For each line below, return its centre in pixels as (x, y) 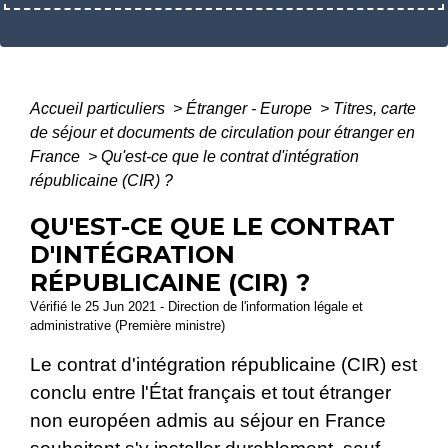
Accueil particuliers (99, 109)
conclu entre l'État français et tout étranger (210, 393)
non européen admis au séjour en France (208, 421)
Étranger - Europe (251, 109)
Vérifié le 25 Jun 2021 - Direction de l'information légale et (196, 307)
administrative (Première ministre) (127, 326)
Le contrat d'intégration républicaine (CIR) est (223, 365)
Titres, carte (374, 109)
